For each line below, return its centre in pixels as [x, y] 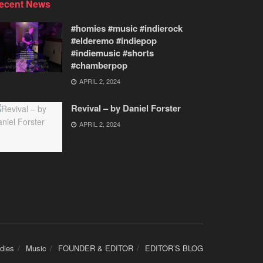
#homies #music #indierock [127, 28]
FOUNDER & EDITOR [96, 248]
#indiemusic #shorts [112, 53]
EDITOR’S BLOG [174, 248]
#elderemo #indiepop [114, 40]
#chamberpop [99, 65]
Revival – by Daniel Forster [126, 108]
